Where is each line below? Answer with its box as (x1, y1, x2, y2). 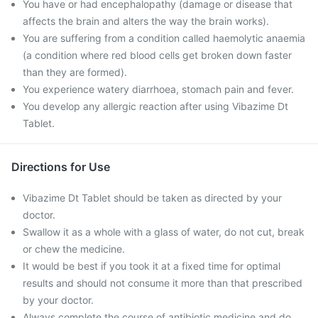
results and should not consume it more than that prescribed (23, 277, 302, 289)
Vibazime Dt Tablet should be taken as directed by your (23, 192, 282, 204)
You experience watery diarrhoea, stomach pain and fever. (23, 83, 294, 95)
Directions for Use (11, 160, 110, 174)
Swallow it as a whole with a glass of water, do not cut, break (23, 226, 305, 238)
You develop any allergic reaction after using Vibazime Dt (23, 100, 288, 112)
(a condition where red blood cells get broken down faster (23, 49, 292, 61)
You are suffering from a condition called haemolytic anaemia (23, 32, 305, 44)
